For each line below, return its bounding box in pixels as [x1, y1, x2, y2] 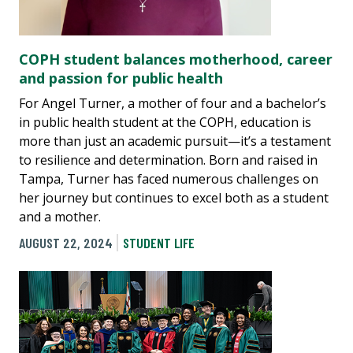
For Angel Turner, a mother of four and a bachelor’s [19, 95, 326, 113]
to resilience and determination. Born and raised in [19, 151, 318, 169]
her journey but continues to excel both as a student [19, 189, 329, 207]
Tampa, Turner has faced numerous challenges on [19, 170, 318, 188]
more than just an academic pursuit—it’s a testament [19, 132, 331, 150]
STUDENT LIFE [122, 234, 195, 252]
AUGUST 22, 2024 [19, 234, 113, 252]
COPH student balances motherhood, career [19, 50, 333, 69]
